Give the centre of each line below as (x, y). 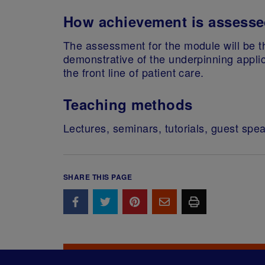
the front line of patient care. (134, 72)
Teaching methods (128, 104)
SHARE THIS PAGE (98, 177)
